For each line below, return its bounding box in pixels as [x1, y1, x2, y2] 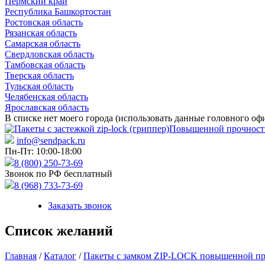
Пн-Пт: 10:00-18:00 [5, 146, 82, 156]
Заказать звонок [48, 201, 112, 211]
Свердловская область [5, 49, 94, 59]
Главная [5, 250, 37, 261]
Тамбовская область [5, 60, 85, 70]
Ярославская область [5, 102, 89, 112]
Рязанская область [5, 28, 77, 38]
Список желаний [5, 222, 113, 238]
